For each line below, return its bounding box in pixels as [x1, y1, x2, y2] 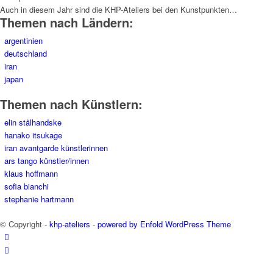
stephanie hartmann [4, 193, 74, 205]
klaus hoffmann [4, 168, 58, 179]
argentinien [4, 35, 43, 46]
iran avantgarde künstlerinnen [4, 142, 108, 154]
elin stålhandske [4, 116, 62, 128]
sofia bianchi [4, 180, 49, 192]
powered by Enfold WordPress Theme [97, 218, 231, 230]
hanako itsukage [4, 129, 62, 141]
